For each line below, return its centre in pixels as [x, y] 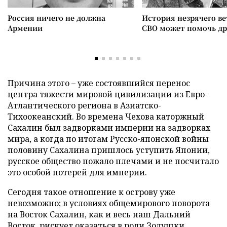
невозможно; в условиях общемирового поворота [109, 203]
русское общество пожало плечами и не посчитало [113, 161]
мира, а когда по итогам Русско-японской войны [108, 139]
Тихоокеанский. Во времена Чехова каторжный [106, 116]
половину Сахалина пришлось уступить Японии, [109, 150]
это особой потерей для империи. [77, 172]
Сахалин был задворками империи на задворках [109, 127]
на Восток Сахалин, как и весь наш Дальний [99, 214]
